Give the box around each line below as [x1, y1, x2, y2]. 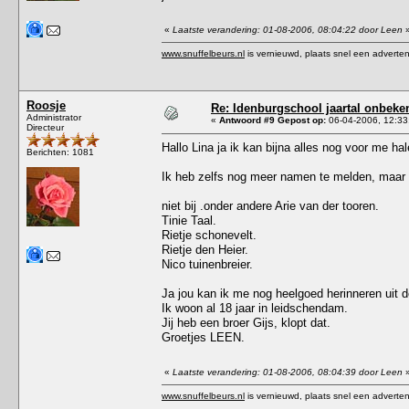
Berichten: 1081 [26, 146, 94, 157]
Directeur [26, 121, 64, 132]
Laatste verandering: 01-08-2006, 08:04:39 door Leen [173, 366, 403, 377]
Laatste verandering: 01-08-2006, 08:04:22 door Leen [173, 24, 403, 35]
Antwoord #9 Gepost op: [219, 114, 326, 125]
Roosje [26, 98, 66, 112]
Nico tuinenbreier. [162, 257, 253, 271]
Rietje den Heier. [162, 242, 248, 257]
